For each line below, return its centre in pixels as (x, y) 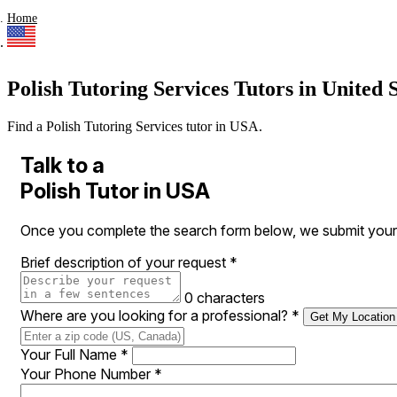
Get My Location (353, 317)
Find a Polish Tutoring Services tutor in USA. (135, 127)
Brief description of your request (125, 262)
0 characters (225, 298)
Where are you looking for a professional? (156, 315)
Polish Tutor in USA (115, 191)
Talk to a (62, 166)
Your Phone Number (87, 374)
